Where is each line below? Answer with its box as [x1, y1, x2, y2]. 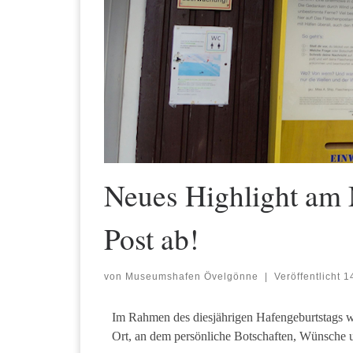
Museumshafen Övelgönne [125, 271, 258, 283]
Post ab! [104, 218, 199, 258]
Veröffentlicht [273, 271, 344, 283]
